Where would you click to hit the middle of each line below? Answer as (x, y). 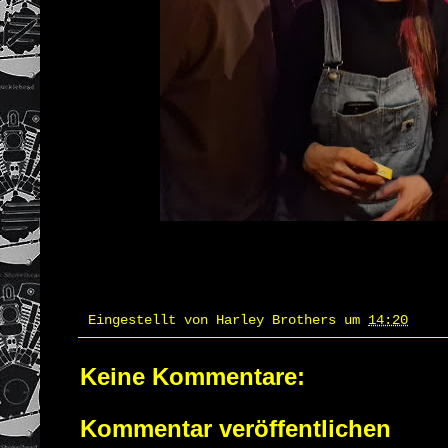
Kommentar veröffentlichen (235, 428)
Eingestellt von (152, 319)
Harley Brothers (276, 319)
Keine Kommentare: (192, 376)
